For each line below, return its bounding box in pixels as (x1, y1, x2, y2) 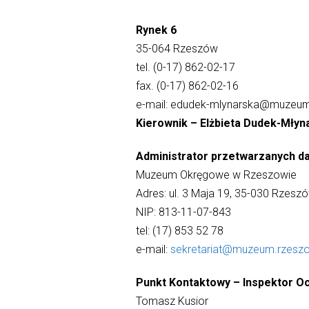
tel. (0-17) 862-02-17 (135, 60, 235, 74)
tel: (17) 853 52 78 (135, 224, 223, 238)
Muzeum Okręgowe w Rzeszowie (135, 168, 297, 182)
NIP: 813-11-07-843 (135, 206, 231, 219)
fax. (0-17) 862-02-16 (135, 79, 239, 92)
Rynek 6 (135, 23, 177, 37)
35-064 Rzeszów (135, 41, 218, 55)
